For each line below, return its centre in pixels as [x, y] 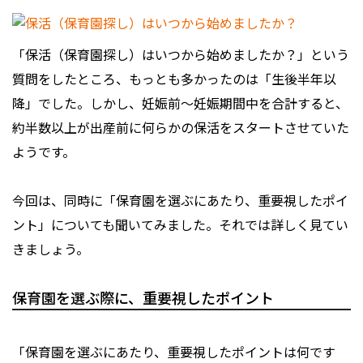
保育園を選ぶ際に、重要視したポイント [143, 298]
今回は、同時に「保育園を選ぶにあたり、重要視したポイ [180, 201]
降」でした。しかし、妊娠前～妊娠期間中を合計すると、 [180, 103]
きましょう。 [51, 249]
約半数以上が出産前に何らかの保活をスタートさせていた [181, 128]
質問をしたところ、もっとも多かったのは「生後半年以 [174, 79]
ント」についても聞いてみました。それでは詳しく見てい [180, 225]
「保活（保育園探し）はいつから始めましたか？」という [181, 55]
